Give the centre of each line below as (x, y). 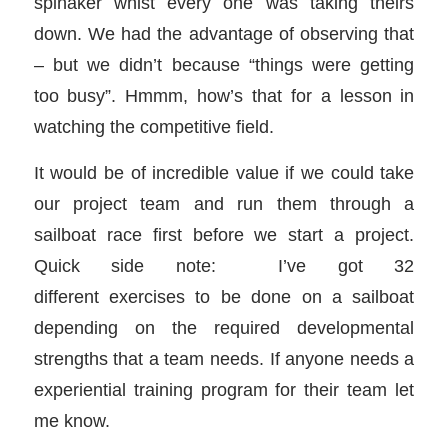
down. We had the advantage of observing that (224, 33)
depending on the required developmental (224, 328)
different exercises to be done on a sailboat (224, 297)
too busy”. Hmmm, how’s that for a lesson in (224, 95)
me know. (71, 421)
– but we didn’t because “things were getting (224, 64)
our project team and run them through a (224, 204)
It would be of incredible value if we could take (224, 173)
